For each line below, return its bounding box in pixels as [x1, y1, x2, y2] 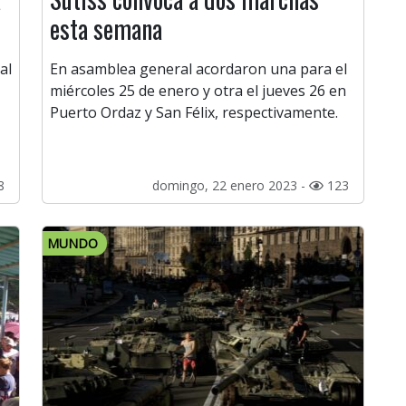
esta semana [50, 10, 162, 48]
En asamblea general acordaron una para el [50, 59, 347, 80]
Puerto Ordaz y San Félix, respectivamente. [50, 102, 338, 123]
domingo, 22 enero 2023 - [152, 177, 309, 195]
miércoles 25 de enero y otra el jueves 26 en [50, 81, 346, 101]
